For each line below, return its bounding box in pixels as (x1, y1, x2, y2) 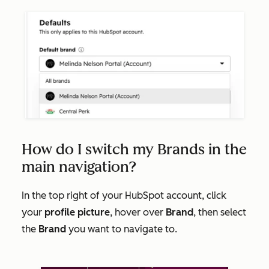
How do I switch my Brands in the (22, 141, 247, 159)
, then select (193, 207, 246, 219)
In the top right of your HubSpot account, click (22, 190, 226, 202)
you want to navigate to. (66, 223, 177, 235)
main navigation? (22, 158, 136, 176)
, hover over (110, 207, 166, 219)
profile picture (44, 207, 110, 219)
